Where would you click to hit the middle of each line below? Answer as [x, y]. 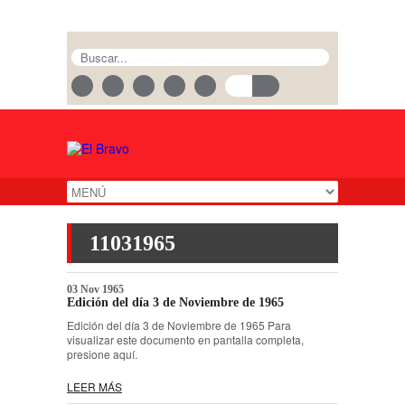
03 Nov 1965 [95, 289]
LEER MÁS [94, 386]
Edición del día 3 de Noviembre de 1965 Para [179, 325]
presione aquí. [102, 354]
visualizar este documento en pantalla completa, [185, 339]
